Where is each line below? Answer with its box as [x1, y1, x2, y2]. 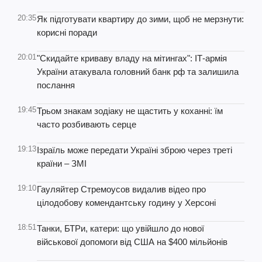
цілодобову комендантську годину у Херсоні [37, 198, 216, 208]
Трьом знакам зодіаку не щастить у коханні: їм [37, 106, 223, 116]
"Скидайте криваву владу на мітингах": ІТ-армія [37, 53, 227, 63]
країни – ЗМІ [37, 158, 87, 168]
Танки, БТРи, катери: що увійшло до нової [37, 223, 204, 233]
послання [37, 80, 75, 90]
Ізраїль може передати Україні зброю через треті [37, 145, 232, 155]
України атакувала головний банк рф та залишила [37, 67, 239, 77]
